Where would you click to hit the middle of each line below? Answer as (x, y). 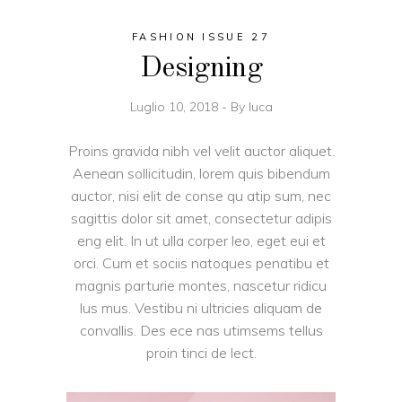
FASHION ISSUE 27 (201, 36)
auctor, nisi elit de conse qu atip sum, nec (201, 195)
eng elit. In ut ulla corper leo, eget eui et (201, 240)
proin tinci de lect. (201, 352)
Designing (201, 69)
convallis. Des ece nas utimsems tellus (201, 330)
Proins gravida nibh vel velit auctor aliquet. (201, 150)
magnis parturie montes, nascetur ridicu (201, 285)
